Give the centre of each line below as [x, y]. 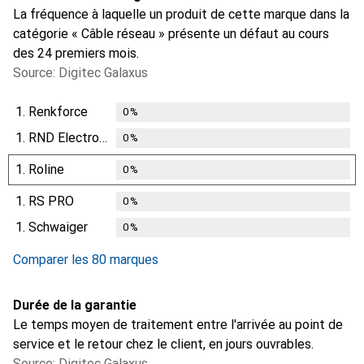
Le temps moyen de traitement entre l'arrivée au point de [178, 324]
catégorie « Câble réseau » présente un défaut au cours [171, 33]
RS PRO [51, 201]
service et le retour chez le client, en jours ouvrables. [163, 344]
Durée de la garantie [75, 305]
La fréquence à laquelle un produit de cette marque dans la [181, 14]
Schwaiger [58, 227]
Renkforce [58, 111]
